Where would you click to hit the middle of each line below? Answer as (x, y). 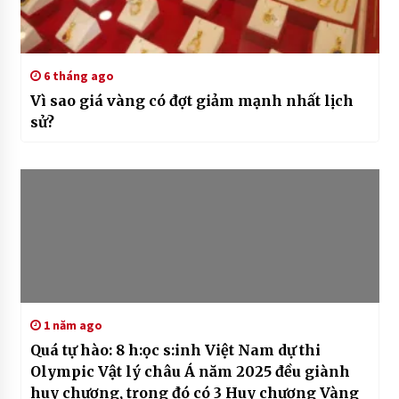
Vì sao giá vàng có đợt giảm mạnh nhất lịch (191, 100)
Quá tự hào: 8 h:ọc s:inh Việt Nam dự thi (175, 350)
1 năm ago (71, 325)
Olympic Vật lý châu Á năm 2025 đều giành (190, 371)
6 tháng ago (77, 75)
